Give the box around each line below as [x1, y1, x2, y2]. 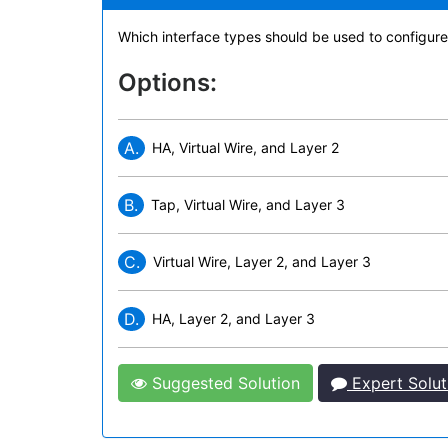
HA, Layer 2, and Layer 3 [152, 310, 315, 327]
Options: [118, 68, 217, 97]
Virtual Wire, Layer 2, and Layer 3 [153, 253, 371, 270]
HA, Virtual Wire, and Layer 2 [152, 139, 339, 156]
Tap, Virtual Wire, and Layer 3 [151, 196, 345, 213]
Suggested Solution [147, 373, 300, 393]
